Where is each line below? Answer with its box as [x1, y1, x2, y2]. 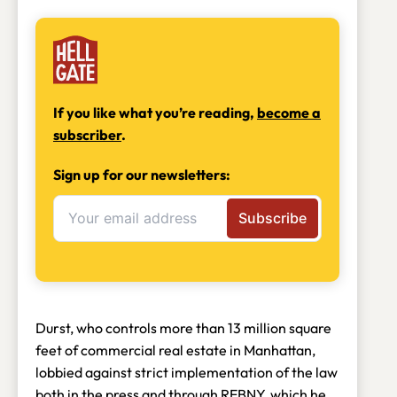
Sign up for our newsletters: [53, 165, 230, 183]
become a [257, 103, 321, 121]
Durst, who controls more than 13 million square [35, 318, 331, 337]
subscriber [53, 125, 121, 144]
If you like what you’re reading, [53, 103, 257, 121]
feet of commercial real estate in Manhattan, [35, 340, 315, 359]
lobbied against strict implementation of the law [35, 362, 338, 381]
